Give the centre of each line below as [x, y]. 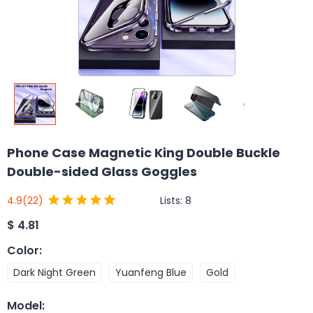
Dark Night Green [54, 272]
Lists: [173, 200]
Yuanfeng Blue [151, 272]
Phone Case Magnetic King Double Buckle [144, 153]
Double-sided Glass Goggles [102, 172]
